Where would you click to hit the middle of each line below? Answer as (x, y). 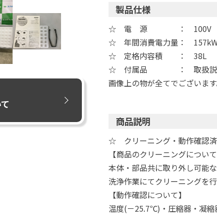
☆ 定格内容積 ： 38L (158, 56)
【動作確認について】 (147, 195)
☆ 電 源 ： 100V (160, 29)
